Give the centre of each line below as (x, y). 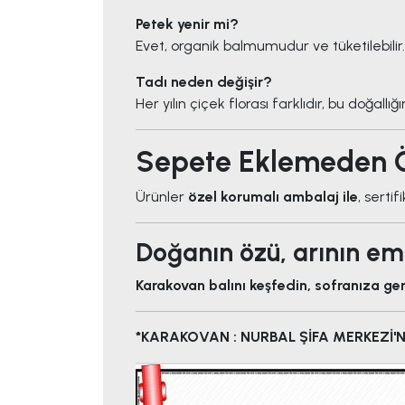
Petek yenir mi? (187, 24)
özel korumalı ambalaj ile (273, 197)
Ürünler (162, 197)
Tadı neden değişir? (204, 82)
